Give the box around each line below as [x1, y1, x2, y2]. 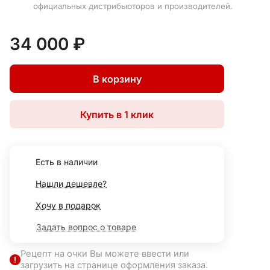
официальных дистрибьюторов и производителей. [33, 1, 233, 11]
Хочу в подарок [36, 200, 101, 211]
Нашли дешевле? [36, 178, 107, 189]
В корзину [92, 72, 142, 85]
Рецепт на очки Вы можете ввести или [20, 248, 189, 260]
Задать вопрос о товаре [36, 222, 136, 233]
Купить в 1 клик [80, 108, 154, 121]
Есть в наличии [36, 157, 98, 168]
